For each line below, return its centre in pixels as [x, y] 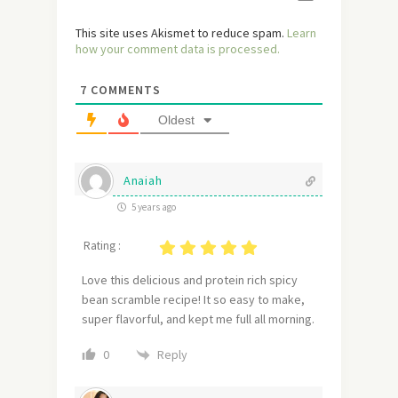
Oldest [176, 120]
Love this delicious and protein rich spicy [190, 280]
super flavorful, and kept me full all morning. [198, 319]
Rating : [102, 246]
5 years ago [153, 207]
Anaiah [143, 181]
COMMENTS [124, 90]
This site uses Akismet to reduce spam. [181, 33]
